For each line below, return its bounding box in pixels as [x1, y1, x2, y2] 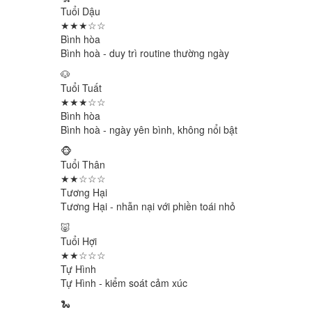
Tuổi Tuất [61, 81, 102, 95]
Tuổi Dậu [61, 4, 100, 18]
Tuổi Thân [61, 157, 105, 171]
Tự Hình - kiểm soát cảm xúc [61, 276, 187, 290]
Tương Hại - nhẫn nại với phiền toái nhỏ [61, 199, 235, 213]
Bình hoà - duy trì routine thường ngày [61, 46, 229, 60]
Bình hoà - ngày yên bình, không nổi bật [61, 123, 237, 136]
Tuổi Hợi [61, 234, 97, 248]
